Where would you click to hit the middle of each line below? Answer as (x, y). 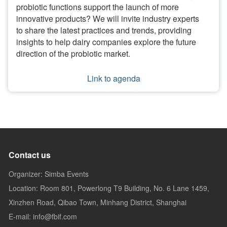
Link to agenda (113, 78)
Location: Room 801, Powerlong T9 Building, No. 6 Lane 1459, (109, 188)
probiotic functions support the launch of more (98, 7)
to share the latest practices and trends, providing (104, 30)
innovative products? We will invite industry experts (108, 18)
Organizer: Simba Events (49, 174)
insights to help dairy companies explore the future (106, 42)
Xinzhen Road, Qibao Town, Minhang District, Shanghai (98, 202)
